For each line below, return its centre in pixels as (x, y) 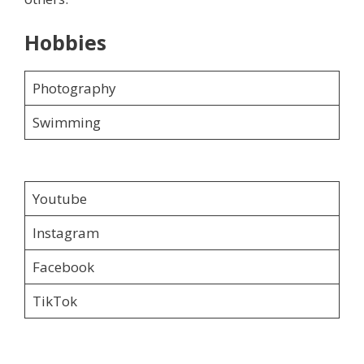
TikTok (54, 301)
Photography (74, 88)
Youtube (59, 198)
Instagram (65, 232)
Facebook (63, 266)
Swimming (66, 122)
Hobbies (65, 42)
